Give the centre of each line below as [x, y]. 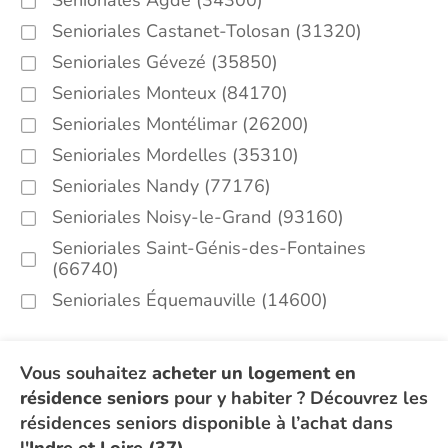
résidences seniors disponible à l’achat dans [206, 423]
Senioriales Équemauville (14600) [190, 300]
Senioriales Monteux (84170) [170, 93]
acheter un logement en [254, 373]
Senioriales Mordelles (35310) [175, 155]
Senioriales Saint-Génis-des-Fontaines [208, 248]
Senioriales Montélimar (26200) [180, 124]
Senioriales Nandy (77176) [161, 186]
